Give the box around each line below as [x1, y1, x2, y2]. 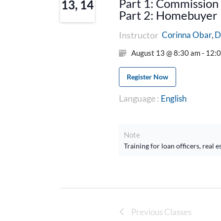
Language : [118, 92, 159, 104]
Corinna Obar [161, 29, 212, 40]
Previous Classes [131, 206, 191, 217]
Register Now [126, 72, 168, 81]
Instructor [118, 29, 158, 40]
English [159, 93, 186, 104]
